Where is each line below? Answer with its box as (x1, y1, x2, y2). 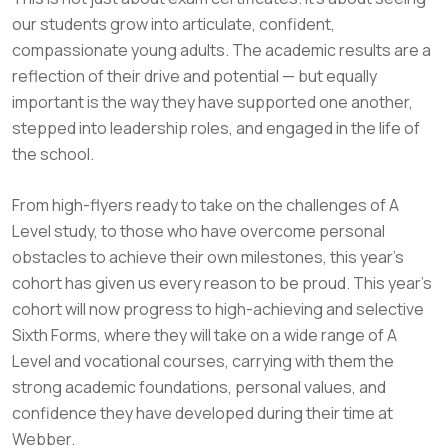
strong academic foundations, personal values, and (12, 376, 386, 398)
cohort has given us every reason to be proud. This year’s (12, 272, 432, 294)
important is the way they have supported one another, (12, 91, 413, 113)
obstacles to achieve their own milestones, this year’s (12, 246, 404, 268)
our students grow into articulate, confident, (12, 13, 335, 35)
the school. (12, 143, 94, 165)
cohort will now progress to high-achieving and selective (12, 298, 424, 320)
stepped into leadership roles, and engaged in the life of (12, 117, 420, 139)
